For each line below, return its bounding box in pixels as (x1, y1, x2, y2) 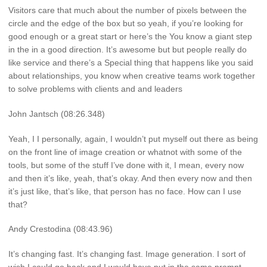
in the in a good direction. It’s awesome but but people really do (8, 45, 247, 55)
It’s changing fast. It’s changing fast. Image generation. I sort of (8, 249, 246, 259)
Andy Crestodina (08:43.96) (8, 224, 113, 234)
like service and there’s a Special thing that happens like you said (8, 58, 253, 68)
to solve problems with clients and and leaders (8, 84, 182, 94)
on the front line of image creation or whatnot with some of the (8, 147, 242, 157)
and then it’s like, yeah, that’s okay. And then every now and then (8, 173, 252, 183)
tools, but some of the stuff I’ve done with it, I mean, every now (8, 160, 244, 170)
